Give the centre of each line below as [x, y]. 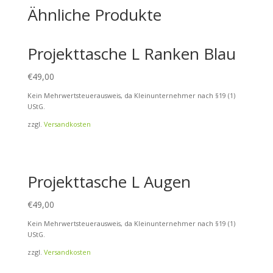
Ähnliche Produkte [94, 15]
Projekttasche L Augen [109, 181]
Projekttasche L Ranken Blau [131, 54]
